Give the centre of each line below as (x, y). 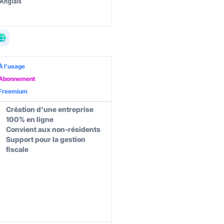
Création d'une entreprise (49, 109)
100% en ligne (29, 119)
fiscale (17, 149)
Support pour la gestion (45, 139)
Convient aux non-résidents (53, 129)
